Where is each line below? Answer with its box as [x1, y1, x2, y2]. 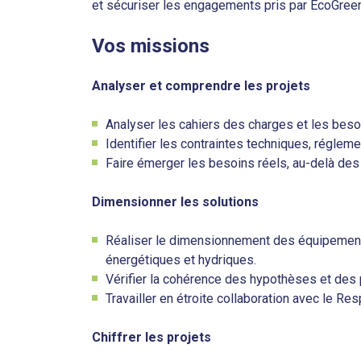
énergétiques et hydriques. [106, 252, 256, 268]
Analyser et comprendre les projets [92, 78, 310, 93]
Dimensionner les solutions [92, 194, 259, 210]
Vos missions [92, 35, 210, 57]
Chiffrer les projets [92, 330, 211, 345]
